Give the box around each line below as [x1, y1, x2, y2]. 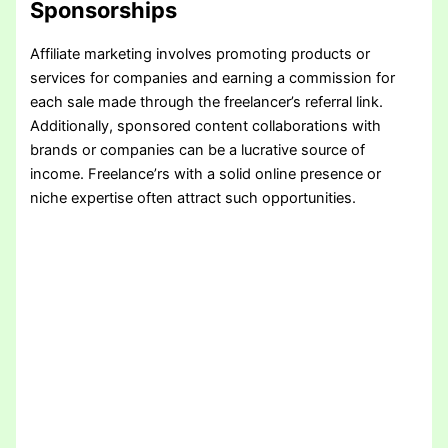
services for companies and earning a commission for [30, 69, 396, 88]
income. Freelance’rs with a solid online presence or [30, 165, 382, 184]
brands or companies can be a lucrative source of [30, 141, 366, 160]
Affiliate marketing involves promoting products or [30, 45, 371, 64]
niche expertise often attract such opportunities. [30, 189, 357, 208]
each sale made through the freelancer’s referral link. [30, 93, 384, 112]
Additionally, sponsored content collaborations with [30, 117, 382, 136]
